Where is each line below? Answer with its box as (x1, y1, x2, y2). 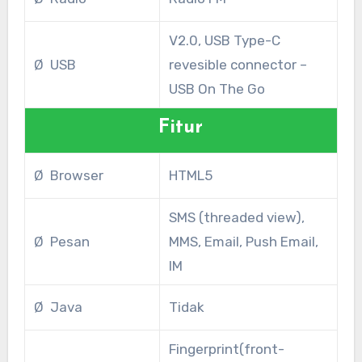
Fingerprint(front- (168, 341, 284, 358)
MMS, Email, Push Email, (168, 234, 318, 250)
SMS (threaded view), (168, 209, 305, 226)
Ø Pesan (33, 234, 90, 250)
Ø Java (33, 299, 82, 316)
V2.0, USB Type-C (168, 32, 280, 49)
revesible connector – (168, 57, 307, 74)
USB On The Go (168, 81, 265, 98)
